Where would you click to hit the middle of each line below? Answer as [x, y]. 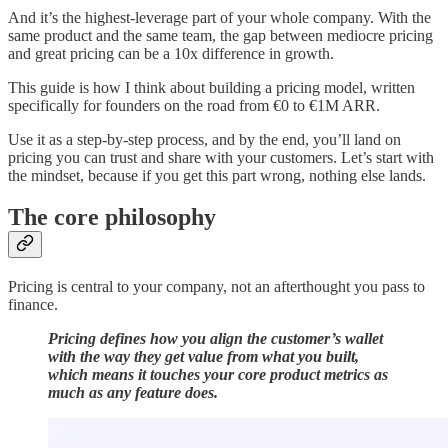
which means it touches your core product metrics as [218, 375]
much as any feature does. [133, 393]
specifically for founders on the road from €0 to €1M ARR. [194, 105]
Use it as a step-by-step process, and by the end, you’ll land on [204, 139]
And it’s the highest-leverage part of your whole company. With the [219, 17]
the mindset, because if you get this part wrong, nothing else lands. [217, 175]
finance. [33, 305]
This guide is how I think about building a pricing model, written [211, 87]
